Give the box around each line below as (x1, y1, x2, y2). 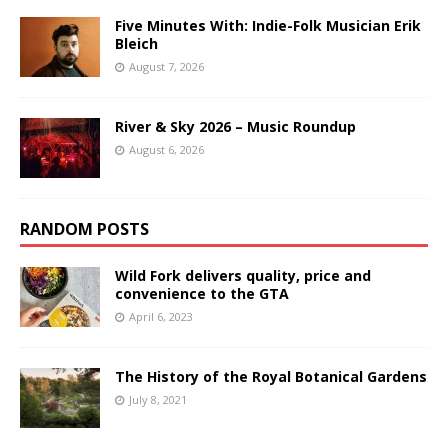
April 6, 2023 (129, 308, 193, 324)
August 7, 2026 (129, 58, 204, 74)
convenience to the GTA (115, 283, 289, 303)
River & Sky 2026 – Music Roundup (115, 116, 356, 136)
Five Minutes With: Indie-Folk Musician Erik (115, 15, 421, 35)
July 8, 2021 (129, 391, 187, 407)
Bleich (115, 33, 158, 53)
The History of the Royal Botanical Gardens (115, 366, 427, 386)
